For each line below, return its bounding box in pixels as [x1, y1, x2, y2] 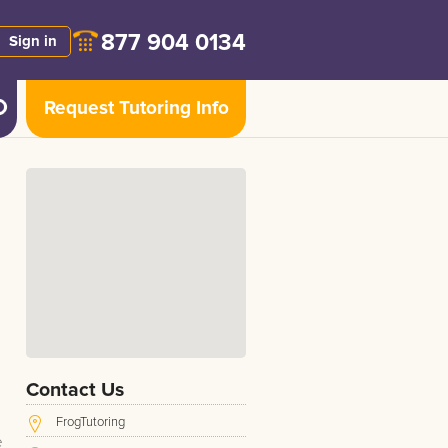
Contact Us [26, 381, 124, 400]
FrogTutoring [56, 416, 125, 429]
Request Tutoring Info [43, 99, 229, 118]
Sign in [9, 34, 57, 49]
